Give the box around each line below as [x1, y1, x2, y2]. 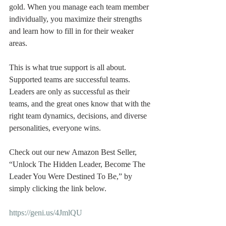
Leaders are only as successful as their [9, 87, 132, 96]
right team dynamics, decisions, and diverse [9, 111, 149, 120]
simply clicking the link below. [9, 184, 106, 193]
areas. [9, 39, 27, 47]
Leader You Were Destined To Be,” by [9, 172, 134, 181]
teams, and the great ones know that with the [9, 99, 152, 108]
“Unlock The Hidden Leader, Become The [9, 160, 147, 168]
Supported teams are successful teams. [9, 75, 132, 84]
